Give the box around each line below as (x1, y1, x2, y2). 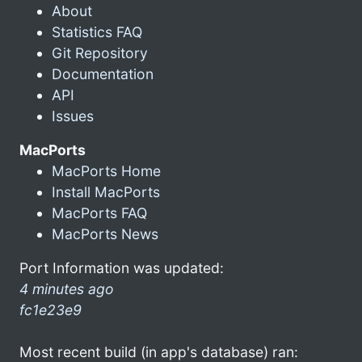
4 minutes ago (19, 280, 114, 297)
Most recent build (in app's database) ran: (19, 343, 298, 360)
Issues (52, 107, 94, 124)
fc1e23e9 (19, 301, 82, 318)
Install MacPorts (52, 183, 160, 200)
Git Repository (52, 44, 148, 61)
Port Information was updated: (19, 259, 224, 276)
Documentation (52, 65, 154, 82)
